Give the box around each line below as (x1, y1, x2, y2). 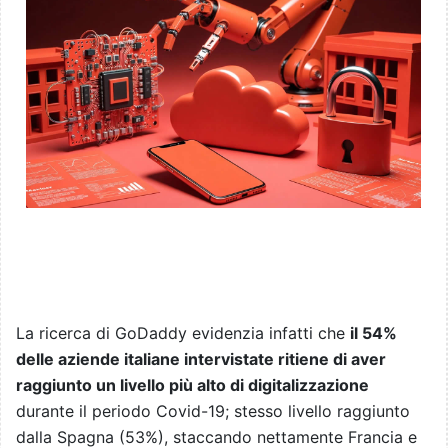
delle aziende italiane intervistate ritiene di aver (16, 349, 386, 370)
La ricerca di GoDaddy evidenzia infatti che (16, 323, 350, 344)
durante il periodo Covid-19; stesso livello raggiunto (16, 401, 410, 422)
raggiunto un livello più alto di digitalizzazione (16, 375, 369, 396)
